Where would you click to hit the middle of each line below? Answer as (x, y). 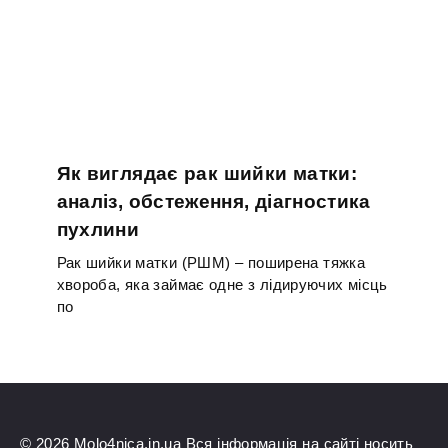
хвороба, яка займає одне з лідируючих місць (222, 284)
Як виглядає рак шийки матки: (207, 174)
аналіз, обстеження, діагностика (213, 202)
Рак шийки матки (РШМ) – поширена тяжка (211, 262)
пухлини (97, 230)
